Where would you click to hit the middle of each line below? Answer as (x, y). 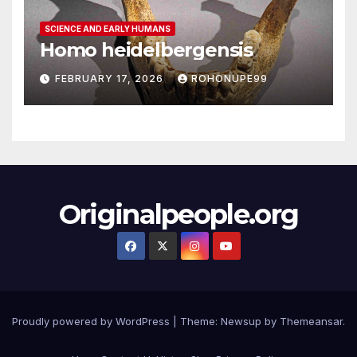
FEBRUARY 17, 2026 (111, 78)
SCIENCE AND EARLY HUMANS (108, 29)
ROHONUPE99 (229, 78)
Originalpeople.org (178, 214)
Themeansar (311, 321)
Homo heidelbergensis (146, 50)
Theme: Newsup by (230, 321)
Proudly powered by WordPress (92, 321)
